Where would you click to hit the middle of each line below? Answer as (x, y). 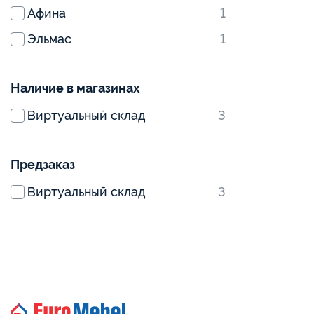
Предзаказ (43, 164)
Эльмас (49, 39)
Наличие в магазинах (75, 88)
